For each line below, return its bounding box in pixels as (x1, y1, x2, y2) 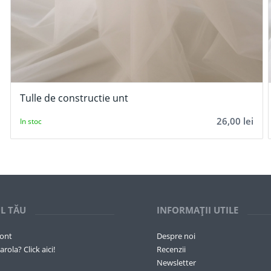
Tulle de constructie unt (19, 91, 128, 105)
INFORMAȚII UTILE (157, 203, 239, 216)
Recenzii (157, 244, 186, 255)
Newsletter (157, 257, 197, 269)
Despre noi (157, 230, 196, 242)
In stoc (19, 116, 42, 127)
